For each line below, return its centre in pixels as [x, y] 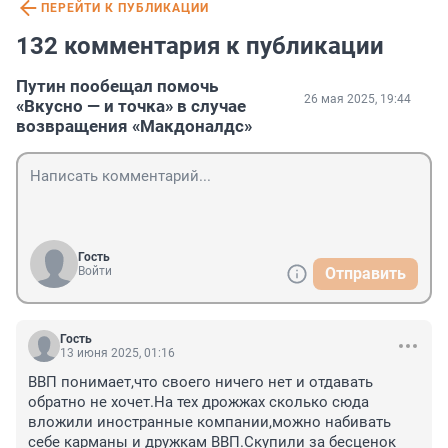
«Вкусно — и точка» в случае [131, 106]
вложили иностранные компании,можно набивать [209, 422]
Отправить [365, 274]
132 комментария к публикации [200, 46]
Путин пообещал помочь [117, 86]
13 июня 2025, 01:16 [117, 353]
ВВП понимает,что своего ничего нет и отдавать [200, 382]
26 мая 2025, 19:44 [357, 99]
